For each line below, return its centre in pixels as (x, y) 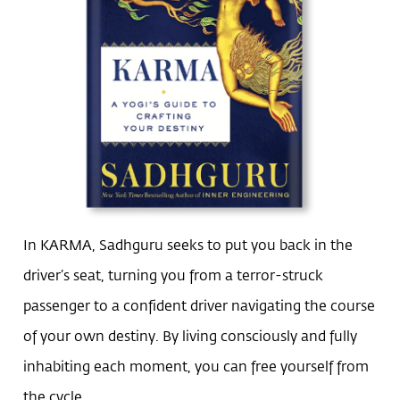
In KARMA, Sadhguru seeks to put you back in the (188, 245)
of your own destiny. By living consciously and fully (191, 336)
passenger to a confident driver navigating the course (200, 305)
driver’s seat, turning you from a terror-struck (174, 275)
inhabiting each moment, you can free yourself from (196, 366)
